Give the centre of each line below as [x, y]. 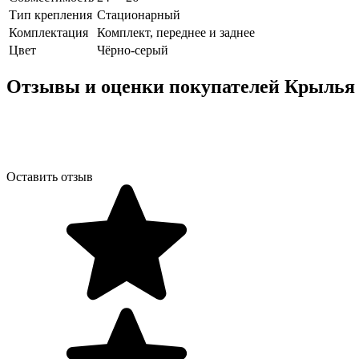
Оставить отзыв [50, 176]
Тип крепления [50, 14]
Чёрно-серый [133, 50]
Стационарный [139, 14]
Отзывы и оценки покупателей [145, 86]
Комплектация [48, 32]
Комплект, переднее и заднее [176, 32]
